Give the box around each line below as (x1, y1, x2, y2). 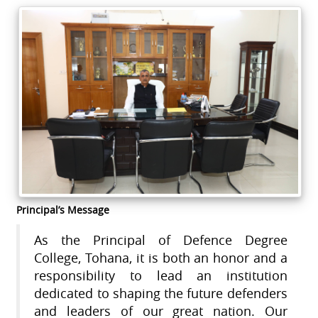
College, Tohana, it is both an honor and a (34, 250, 287, 267)
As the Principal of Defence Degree (34, 232, 287, 249)
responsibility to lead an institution (34, 268, 287, 285)
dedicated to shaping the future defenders (34, 285, 287, 302)
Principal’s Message (16, 203, 110, 217)
